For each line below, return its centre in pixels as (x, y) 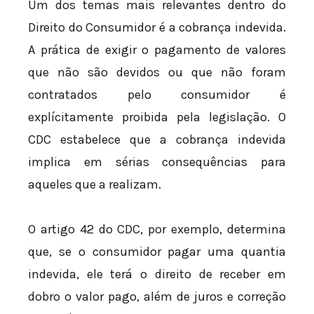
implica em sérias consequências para (157, 162)
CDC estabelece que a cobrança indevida (157, 140)
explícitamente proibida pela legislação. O (157, 117)
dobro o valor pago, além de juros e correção (157, 296)
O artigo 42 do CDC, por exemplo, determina (157, 229)
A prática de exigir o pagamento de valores (157, 50)
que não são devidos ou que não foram (157, 73)
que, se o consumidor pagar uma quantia (157, 251)
